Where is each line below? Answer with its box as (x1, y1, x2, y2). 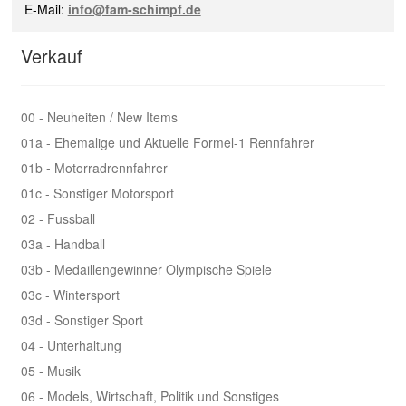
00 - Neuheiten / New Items (20, 108, 178, 126)
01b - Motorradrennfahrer (20, 159, 168, 177)
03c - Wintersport (20, 285, 120, 304)
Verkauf (20, 43, 82, 70)
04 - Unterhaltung (20, 336, 121, 354)
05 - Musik (20, 362, 81, 380)
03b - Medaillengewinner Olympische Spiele (20, 260, 272, 278)
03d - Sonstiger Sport (20, 311, 143, 329)
